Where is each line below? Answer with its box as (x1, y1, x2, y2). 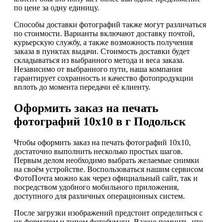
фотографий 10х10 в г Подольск (14, 114, 186, 128)
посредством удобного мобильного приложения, (14, 182, 179, 191)
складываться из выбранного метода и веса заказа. (14, 55, 184, 64)
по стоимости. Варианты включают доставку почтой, (14, 29, 195, 38)
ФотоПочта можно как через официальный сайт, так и (14, 173, 198, 182)
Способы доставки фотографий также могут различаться (14, 20, 206, 29)
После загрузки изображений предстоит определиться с (14, 208, 203, 217)
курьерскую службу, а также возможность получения (14, 38, 193, 47)
